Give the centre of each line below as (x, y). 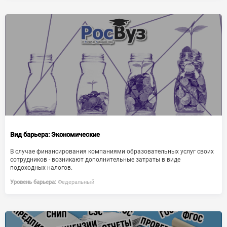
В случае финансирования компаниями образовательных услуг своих (112, 152)
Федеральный (75, 182)
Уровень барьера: (33, 182)
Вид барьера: (30, 135)
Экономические (75, 135)
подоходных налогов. (41, 168)
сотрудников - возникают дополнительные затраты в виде (95, 160)
